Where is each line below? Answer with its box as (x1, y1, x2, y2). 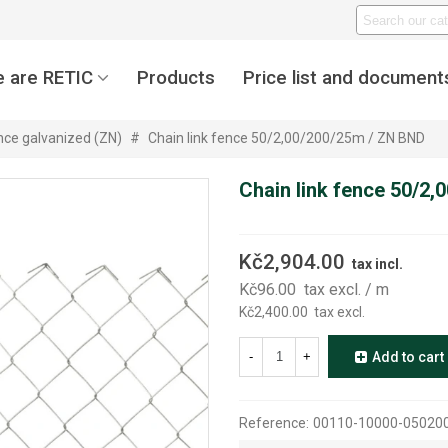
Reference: (239, 415, 309, 432)
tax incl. (352, 256, 403, 272)
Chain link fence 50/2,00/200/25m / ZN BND (148, 130, 425, 146)
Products (137, 66, 215, 89)
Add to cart (372, 349, 444, 366)
